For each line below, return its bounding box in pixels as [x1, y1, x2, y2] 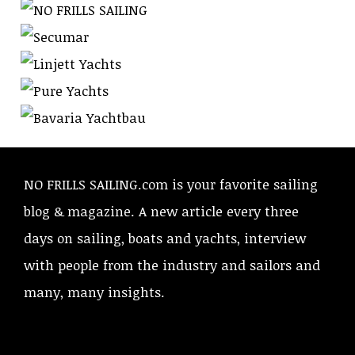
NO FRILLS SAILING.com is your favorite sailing [24, 174, 318, 193]
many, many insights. [24, 282, 165, 301]
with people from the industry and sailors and [24, 255, 320, 274]
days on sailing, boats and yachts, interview [24, 228, 306, 247]
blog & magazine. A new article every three [24, 201, 299, 220]
